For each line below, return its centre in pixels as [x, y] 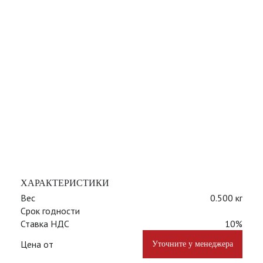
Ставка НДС [45, 224]
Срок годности [50, 211]
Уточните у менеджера [193, 244]
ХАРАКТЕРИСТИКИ [65, 183]
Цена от [37, 244]
